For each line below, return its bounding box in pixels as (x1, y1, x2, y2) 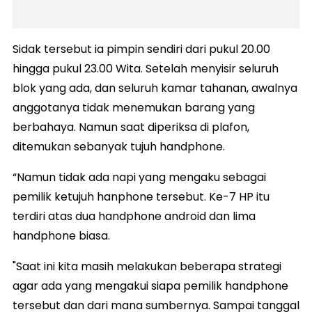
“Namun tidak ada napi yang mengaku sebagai (13, 169, 266, 185)
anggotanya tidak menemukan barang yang (13, 99, 255, 116)
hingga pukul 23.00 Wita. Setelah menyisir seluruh (13, 60, 279, 77)
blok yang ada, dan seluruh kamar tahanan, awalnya (13, 79, 297, 96)
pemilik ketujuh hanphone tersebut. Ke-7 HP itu (13, 188, 270, 205)
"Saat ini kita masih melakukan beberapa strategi (13, 258, 281, 274)
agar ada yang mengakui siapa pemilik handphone (13, 277, 288, 294)
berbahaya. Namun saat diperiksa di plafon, (13, 118, 249, 135)
